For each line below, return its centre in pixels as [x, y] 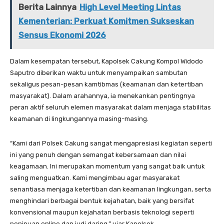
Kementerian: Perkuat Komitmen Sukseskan [106, 21]
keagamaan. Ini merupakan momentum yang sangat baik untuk [107, 166]
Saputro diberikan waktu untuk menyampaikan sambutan [99, 73]
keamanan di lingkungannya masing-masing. [79, 119]
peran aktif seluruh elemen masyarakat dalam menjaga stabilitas [110, 107]
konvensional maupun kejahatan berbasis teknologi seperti [102, 212]
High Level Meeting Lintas [130, 7]
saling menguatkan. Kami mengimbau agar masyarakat [95, 178]
